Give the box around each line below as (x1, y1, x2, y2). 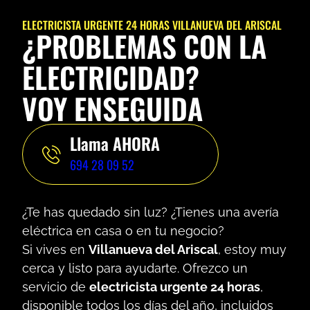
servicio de (22, 280, 89, 295)
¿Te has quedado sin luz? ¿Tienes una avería (22, 205, 279, 220)
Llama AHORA (70, 131, 161, 156)
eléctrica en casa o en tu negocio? (22, 224, 224, 239)
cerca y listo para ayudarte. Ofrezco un (22, 261, 248, 276)
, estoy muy (218, 242, 286, 257)
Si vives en (22, 242, 89, 257)
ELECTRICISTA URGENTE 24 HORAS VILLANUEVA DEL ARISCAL (22, 17, 282, 34)
